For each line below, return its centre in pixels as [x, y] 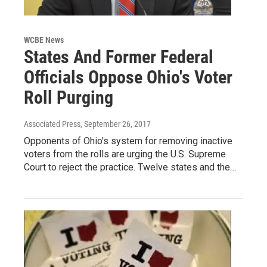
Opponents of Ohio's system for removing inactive [128, 141]
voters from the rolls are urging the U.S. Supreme [125, 154]
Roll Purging [69, 98]
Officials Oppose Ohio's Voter [128, 77]
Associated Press [52, 124]
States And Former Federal [119, 57]
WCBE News [44, 40]
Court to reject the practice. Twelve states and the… [130, 167]
